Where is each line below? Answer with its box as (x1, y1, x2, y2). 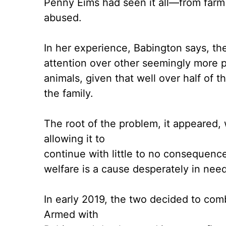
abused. (44, 12, 82, 24)
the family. (44, 87, 93, 100)
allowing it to (44, 133, 105, 145)
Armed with (44, 208, 98, 221)
